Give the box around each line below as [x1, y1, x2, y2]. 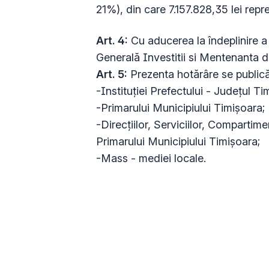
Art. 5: [96, 67, 127, 80]
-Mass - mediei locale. [96, 151, 206, 165]
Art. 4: [96, 34, 128, 47]
